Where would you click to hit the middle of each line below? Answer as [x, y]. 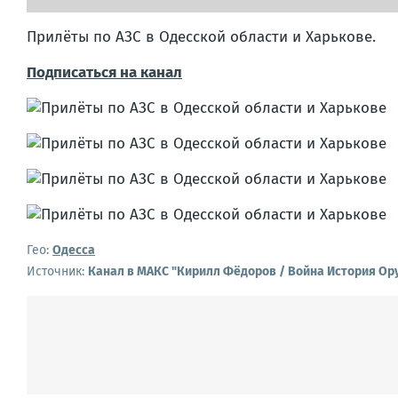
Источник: [57, 271]
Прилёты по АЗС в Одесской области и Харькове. [201, 36]
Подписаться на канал [104, 72]
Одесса [74, 250]
